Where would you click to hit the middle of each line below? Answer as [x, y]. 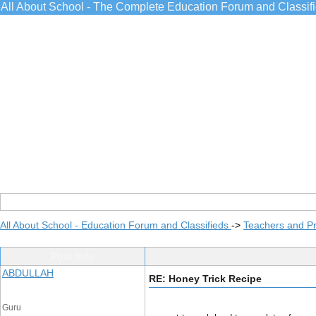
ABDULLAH [28, 273]
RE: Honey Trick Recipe [205, 279]
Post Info [73, 256]
